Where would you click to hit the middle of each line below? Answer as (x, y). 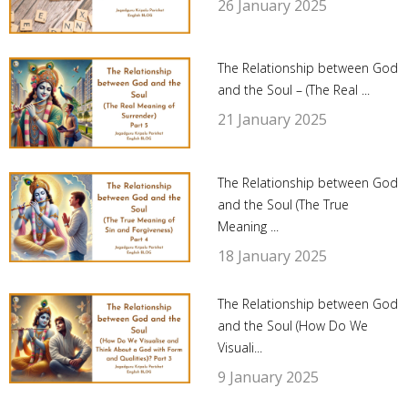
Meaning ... (248, 226)
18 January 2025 (272, 255)
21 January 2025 (272, 120)
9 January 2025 (268, 377)
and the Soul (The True (283, 204)
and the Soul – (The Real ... (293, 90)
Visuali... (240, 347)
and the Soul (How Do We (292, 325)
